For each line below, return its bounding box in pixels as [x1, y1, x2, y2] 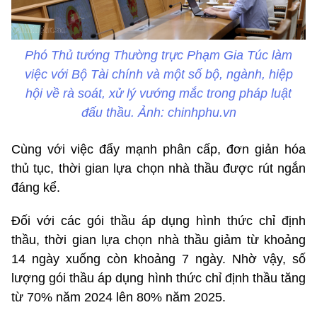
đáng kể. [11, 180, 60, 195]
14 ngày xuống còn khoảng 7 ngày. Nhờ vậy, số [11, 252, 306, 267]
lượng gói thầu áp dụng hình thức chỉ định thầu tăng [11, 271, 306, 286]
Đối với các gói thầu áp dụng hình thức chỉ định [11, 214, 306, 229]
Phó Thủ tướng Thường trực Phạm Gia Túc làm [25, 48, 292, 63]
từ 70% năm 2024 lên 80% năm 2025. [11, 290, 226, 305]
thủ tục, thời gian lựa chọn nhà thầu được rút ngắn [11, 161, 306, 176]
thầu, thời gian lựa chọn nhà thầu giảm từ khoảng [11, 233, 306, 248]
